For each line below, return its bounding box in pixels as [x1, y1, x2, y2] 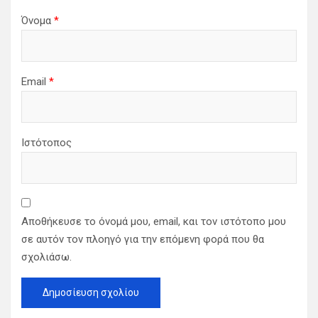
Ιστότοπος [21, 136, 72, 150]
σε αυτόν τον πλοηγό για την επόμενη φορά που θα [21, 233, 264, 246]
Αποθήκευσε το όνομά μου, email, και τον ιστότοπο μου [21, 215, 286, 229]
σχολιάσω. [21, 251, 72, 264]
